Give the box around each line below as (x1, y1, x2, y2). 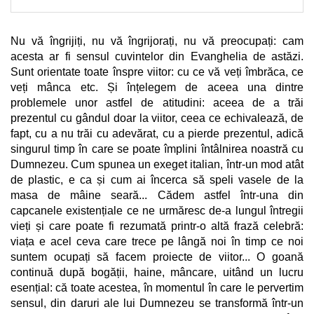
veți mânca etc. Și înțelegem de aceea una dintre (11, 81, 303, 93)
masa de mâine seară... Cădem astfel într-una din (11, 189, 303, 201)
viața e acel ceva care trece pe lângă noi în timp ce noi (11, 235, 303, 247)
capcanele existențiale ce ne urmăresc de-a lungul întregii (11, 204, 303, 217)
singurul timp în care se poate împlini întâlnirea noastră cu (11, 142, 303, 155)
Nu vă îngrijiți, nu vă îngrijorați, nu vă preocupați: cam (11, 34, 303, 47)
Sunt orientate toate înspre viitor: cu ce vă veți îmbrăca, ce (11, 65, 303, 78)
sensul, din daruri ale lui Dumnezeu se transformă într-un (11, 296, 303, 309)
